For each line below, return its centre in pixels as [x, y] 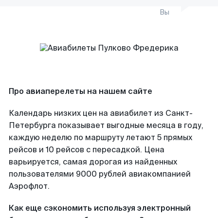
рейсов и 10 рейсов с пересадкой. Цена [87, 150]
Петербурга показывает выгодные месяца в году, [106, 125]
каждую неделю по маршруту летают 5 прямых [100, 137]
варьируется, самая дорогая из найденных [93, 162]
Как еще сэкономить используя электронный [100, 208]
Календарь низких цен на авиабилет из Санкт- [101, 113]
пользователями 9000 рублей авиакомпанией [100, 174]
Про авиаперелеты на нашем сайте [81, 91]
